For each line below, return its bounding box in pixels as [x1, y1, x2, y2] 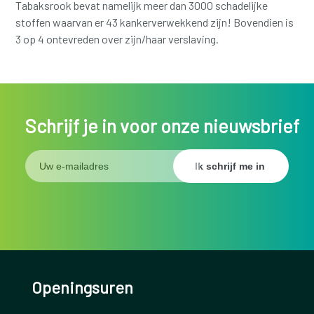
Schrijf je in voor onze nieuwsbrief [25, 114, 299, 137]
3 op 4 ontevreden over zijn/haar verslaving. [15, 32, 219, 46]
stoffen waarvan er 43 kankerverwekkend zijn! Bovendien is [15, 15, 294, 29]
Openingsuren [31, 277, 133, 297]
